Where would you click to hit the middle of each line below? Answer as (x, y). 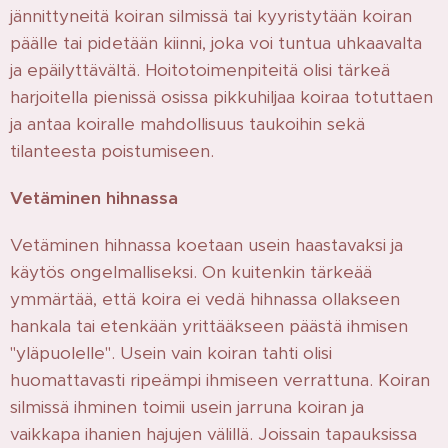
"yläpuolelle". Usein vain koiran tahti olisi (171, 352)
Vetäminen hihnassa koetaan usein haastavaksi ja (206, 244)
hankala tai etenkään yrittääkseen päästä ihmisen (209, 325)
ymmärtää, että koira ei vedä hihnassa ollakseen (205, 298)
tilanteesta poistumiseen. (112, 150)
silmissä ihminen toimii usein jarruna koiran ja (187, 406)
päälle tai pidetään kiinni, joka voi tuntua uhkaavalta (216, 42)
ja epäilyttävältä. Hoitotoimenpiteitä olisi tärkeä (200, 69)
